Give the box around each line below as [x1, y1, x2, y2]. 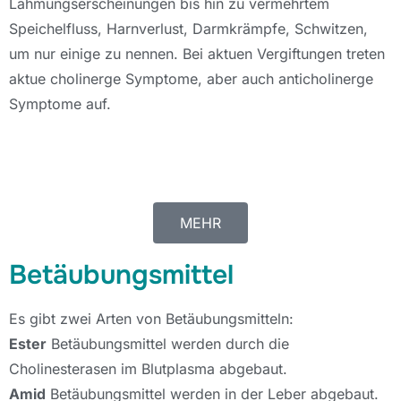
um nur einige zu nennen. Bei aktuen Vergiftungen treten [9, 45, 385, 63]
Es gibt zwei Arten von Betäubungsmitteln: [9, 310, 294, 328]
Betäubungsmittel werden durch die [47, 335, 289, 353]
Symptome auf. [9, 95, 115, 113]
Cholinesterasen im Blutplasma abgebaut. [9, 360, 287, 378]
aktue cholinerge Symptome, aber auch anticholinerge [9, 70, 373, 88]
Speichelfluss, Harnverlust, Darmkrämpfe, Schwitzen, [9, 20, 368, 38]
